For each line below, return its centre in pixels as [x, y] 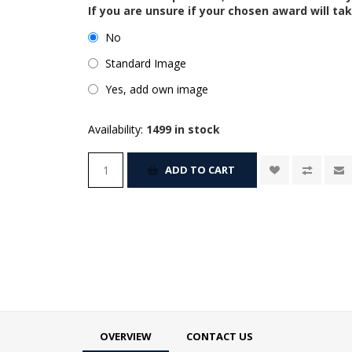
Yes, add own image [157, 89]
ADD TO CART [200, 170]
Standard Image [146, 63]
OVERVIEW [125, 336]
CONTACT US [219, 336]
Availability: [116, 129]
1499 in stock [183, 129]
